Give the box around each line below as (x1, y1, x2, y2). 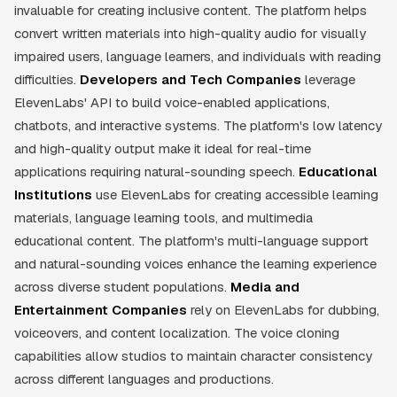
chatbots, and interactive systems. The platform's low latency (14, 116, 382, 134)
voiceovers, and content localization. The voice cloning (14, 323, 339, 341)
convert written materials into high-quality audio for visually (14, 24, 366, 42)
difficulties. (14, 70, 80, 88)
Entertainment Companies (14, 300, 187, 318)
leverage (301, 70, 355, 88)
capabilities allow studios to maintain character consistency (14, 346, 372, 364)
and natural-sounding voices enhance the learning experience (14, 254, 377, 272)
